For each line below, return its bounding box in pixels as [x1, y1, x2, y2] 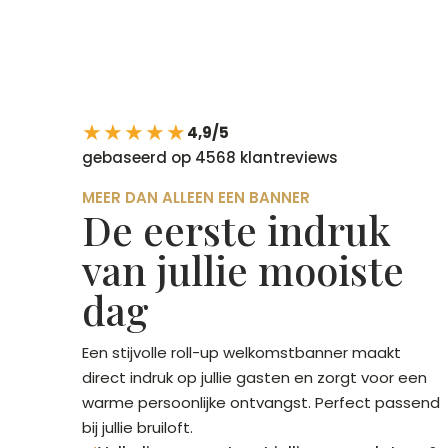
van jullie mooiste [82, 242, 404, 296]
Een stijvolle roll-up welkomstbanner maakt [82, 341, 401, 363]
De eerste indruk [82, 202, 391, 256]
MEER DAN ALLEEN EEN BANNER [82, 186, 310, 208]
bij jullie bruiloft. [82, 416, 193, 438]
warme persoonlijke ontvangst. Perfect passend [82, 391, 440, 413]
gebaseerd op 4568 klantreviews [82, 146, 338, 168]
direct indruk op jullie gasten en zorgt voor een [82, 366, 427, 388]
